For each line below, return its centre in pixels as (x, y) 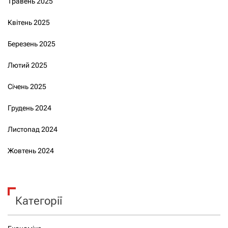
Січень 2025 (27, 86)
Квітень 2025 (29, 22)
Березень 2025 (32, 44)
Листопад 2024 (33, 129)
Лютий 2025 (27, 65)
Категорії (39, 201)
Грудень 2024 (30, 108)
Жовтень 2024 (31, 150)
